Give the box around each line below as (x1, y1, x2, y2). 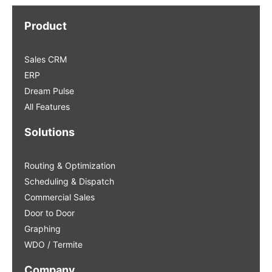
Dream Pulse (24, 85, 74, 96)
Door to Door (24, 207, 75, 218)
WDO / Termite (24, 239, 83, 250)
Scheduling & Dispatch (24, 175, 114, 186)
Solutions (24, 125, 75, 138)
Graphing (24, 223, 61, 234)
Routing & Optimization (24, 160, 115, 171)
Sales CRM (24, 53, 67, 64)
